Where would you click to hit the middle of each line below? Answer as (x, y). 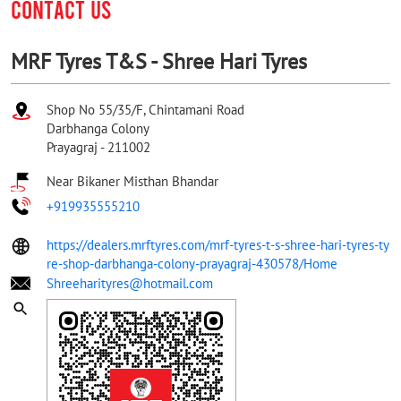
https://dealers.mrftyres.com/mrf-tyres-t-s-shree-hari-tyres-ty (218, 244)
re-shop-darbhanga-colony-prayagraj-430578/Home (192, 263)
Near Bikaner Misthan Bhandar (132, 181)
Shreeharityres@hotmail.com (130, 283)
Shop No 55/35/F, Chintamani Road (145, 109)
